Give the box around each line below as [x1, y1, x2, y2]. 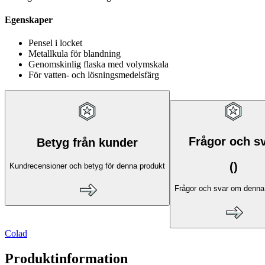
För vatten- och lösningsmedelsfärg [28, 70, 159, 80]
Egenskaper [5, 15, 53, 25]
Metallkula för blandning [28, 49, 121, 59]
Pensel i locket [28, 38, 82, 49]
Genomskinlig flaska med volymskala [28, 59, 169, 70]
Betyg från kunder [37, 135, 138, 149]
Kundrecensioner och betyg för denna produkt [9, 161, 165, 170]
